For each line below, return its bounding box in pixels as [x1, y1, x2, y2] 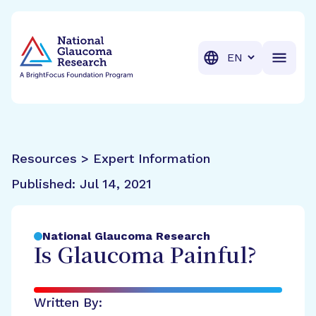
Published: [11, 176, 80, 191]
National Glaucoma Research [42, 229, 210, 243]
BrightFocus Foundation [19, 20, 152, 34]
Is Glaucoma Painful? [34, 245, 257, 269]
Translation [221, 49, 282, 63]
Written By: [34, 295, 102, 310]
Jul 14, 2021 [80, 176, 152, 191]
